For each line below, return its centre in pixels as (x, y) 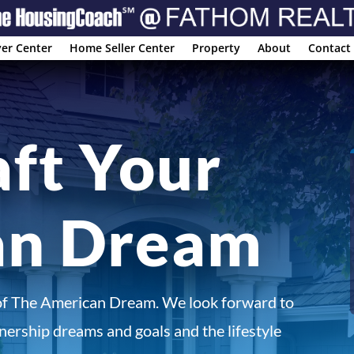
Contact (330, 48)
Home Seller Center (122, 48)
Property (216, 48)
